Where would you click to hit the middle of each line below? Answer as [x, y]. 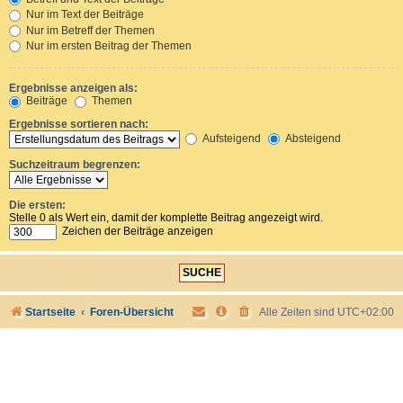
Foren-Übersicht [132, 312]
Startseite [50, 312]
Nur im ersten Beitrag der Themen [107, 46]
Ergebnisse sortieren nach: [79, 124]
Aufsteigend [230, 138]
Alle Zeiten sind [298, 312]
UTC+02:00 [366, 312]
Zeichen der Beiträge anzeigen [136, 231]
